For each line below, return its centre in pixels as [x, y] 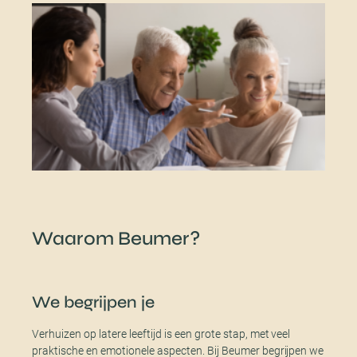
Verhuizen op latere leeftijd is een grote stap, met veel [161, 333]
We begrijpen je [93, 302]
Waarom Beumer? [116, 238]
